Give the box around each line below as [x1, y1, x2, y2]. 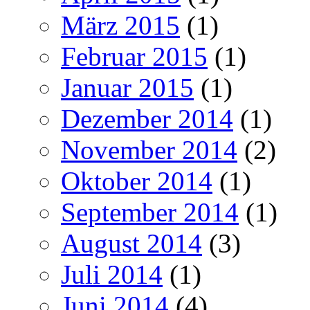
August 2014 [61, 228, 202, 258]
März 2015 [61, 10, 180, 40]
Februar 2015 [61, 41, 208, 71]
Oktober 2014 [61, 165, 212, 196]
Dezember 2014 [61, 103, 233, 134]
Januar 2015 [61, 72, 194, 102]
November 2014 [61, 134, 237, 165]
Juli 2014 [61, 259, 163, 289]
